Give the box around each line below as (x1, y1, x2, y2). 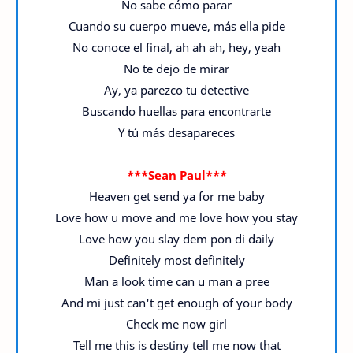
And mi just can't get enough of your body (61, 295, 292, 310)
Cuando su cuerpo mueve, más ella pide (68, 18, 285, 34)
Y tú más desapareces (118, 124, 235, 140)
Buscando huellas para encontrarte (82, 103, 271, 119)
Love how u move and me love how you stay (55, 210, 298, 225)
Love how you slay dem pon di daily (79, 231, 274, 247)
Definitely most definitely (108, 252, 245, 268)
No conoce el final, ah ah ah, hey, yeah (72, 39, 281, 55)
